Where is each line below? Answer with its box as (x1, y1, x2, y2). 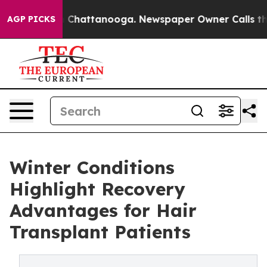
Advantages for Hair (10, 199, 197, 222)
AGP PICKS (7, 14, 55, 24)
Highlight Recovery (10, 178, 185, 200)
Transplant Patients (10, 221, 191, 243)
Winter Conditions (10, 156, 175, 179)
